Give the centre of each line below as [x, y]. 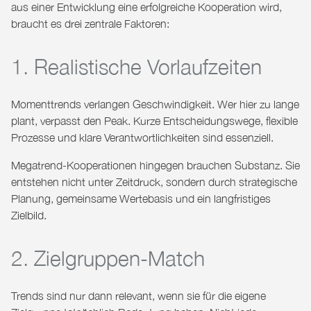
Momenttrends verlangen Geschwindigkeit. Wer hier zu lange [155, 104]
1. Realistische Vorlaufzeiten [136, 67]
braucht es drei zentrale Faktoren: [90, 24]
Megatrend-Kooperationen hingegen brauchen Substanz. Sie [155, 166]
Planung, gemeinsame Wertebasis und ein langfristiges [141, 199]
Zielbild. [29, 216]
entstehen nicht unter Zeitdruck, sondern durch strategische [154, 182]
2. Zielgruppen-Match [108, 258]
